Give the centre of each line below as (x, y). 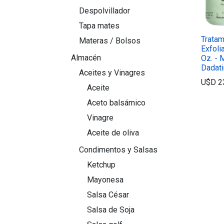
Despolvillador (104, 11)
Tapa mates (99, 26)
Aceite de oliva (113, 133)
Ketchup (101, 165)
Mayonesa (105, 180)
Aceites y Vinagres (112, 73)
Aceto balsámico (116, 103)
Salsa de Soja (111, 210)
